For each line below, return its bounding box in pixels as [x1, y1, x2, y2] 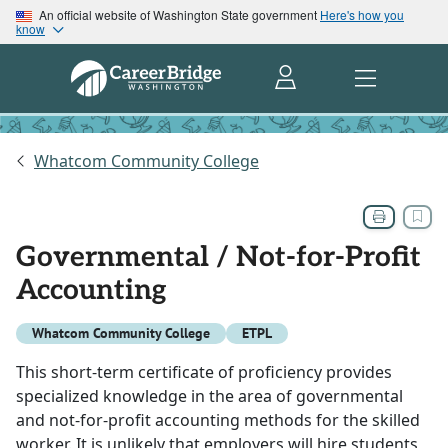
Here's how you [320, 6, 404, 23]
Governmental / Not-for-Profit [16, 241, 421, 275]
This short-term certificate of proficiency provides [16, 361, 392, 384]
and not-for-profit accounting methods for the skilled [16, 409, 420, 432]
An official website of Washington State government [36, 6, 320, 23]
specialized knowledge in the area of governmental [16, 385, 403, 408]
